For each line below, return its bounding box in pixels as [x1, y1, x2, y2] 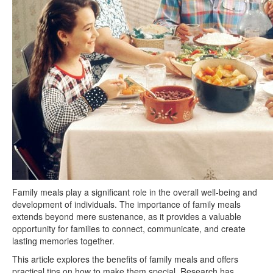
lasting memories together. [12, 234, 115, 247]
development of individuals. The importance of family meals [12, 197, 241, 210]
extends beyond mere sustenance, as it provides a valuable [12, 210, 241, 222]
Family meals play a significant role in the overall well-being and [12, 185, 257, 198]
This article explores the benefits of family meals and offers [12, 252, 238, 265]
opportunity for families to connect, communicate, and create [12, 222, 246, 235]
